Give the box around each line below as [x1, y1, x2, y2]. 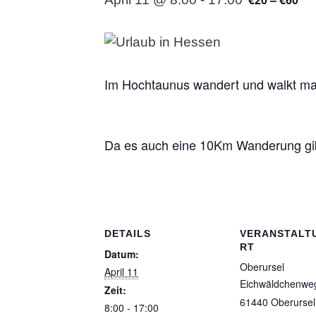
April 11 [104, 265, 138, 279]
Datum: [104, 247, 139, 261]
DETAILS [104, 228, 151, 239]
